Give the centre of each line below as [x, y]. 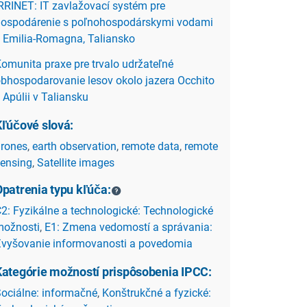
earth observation [74, 146]
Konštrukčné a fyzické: [157, 293]
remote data [150, 146]
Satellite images [76, 162]
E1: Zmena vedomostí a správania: [128, 227]
